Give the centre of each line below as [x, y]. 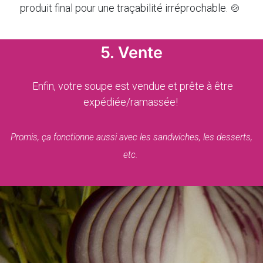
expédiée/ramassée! [131, 102]
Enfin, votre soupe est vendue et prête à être [131, 86]
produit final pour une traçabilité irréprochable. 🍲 [131, 8]
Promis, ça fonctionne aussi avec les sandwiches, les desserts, [131, 137]
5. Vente [131, 53]
